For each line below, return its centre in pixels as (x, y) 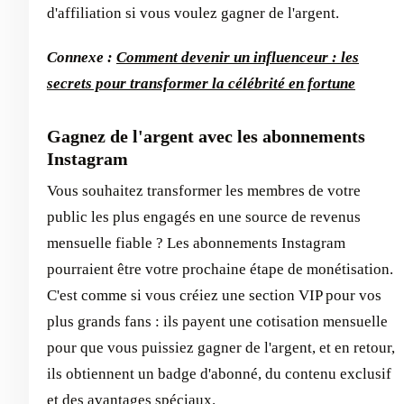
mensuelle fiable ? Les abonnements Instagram (196, 243)
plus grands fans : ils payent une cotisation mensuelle (217, 321)
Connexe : (82, 57)
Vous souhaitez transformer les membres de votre (204, 190)
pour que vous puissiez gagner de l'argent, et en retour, (221, 347)
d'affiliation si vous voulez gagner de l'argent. (193, 13)
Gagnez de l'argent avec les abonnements (206, 136)
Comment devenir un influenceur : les (238, 57)
